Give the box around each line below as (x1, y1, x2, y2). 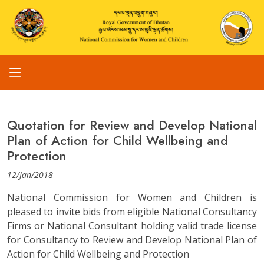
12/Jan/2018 (7, 169, 53, 181)
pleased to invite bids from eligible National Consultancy (7, 205, 257, 219)
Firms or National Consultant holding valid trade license (7, 219, 257, 233)
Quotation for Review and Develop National (7, 116, 257, 135)
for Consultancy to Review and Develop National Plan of (7, 233, 257, 247)
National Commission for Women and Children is (7, 191, 257, 204)
